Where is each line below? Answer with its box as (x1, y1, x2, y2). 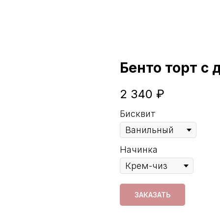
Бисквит (120, 109, 156, 119)
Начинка (120, 144, 158, 155)
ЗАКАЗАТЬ (135, 191, 170, 199)
